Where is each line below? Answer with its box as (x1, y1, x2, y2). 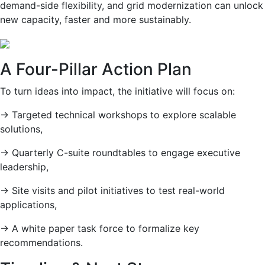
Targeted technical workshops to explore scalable (12, 108, 236, 121)
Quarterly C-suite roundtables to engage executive (12, 146, 240, 159)
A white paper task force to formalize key (12, 222, 199, 234)
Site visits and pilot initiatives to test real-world (12, 184, 225, 196)
